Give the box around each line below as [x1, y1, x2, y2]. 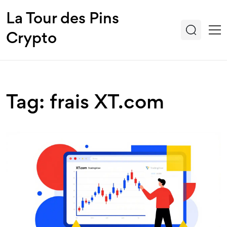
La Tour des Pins [6, 13, 119, 27]
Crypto [6, 32, 57, 47]
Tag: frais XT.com [6, 95, 164, 113]
